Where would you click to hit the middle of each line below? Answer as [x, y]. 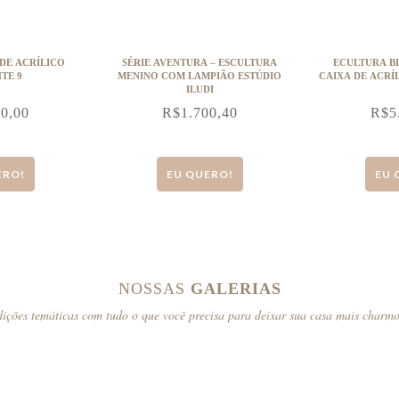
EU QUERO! [199, 174]
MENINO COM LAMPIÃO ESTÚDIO [199, 76]
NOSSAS [154, 289]
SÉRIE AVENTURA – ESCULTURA [199, 62]
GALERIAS [236, 289]
